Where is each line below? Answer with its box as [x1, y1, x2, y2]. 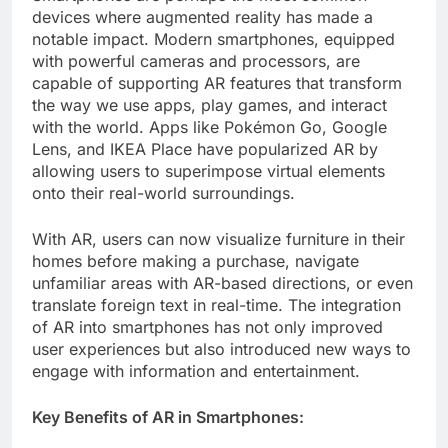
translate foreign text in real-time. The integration [32, 295, 401, 316]
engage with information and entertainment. [32, 361, 360, 382]
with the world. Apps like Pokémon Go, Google [32, 117, 387, 138]
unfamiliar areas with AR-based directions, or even [32, 273, 413, 294]
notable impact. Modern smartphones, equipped [32, 29, 395, 50]
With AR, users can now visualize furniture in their [32, 229, 405, 250]
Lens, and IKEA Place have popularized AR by [32, 139, 378, 160]
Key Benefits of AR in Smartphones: [32, 407, 304, 428]
